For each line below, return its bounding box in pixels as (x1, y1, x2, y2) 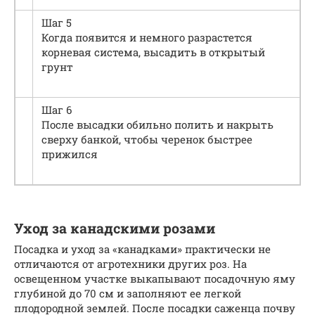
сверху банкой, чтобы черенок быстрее (41, 132, 252, 147)
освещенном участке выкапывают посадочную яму (14, 271, 295, 286)
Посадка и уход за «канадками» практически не (14, 242, 271, 257)
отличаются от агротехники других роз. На (14, 257, 247, 271)
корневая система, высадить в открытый (41, 45, 265, 60)
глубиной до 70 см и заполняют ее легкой (14, 286, 241, 301)
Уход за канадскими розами (14, 219, 215, 237)
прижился (41, 147, 98, 162)
